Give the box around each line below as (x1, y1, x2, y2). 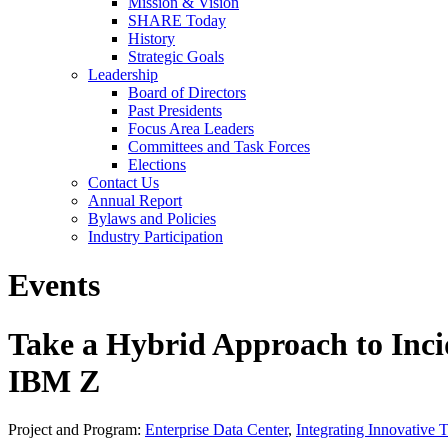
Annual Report (88, 192, 182, 209)
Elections (128, 156, 186, 173)
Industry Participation (88, 228, 223, 245)
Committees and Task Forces (128, 138, 310, 155)
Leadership (88, 66, 158, 83)
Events (8, 267, 100, 304)
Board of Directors (128, 84, 246, 101)
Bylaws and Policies (88, 210, 216, 227)
